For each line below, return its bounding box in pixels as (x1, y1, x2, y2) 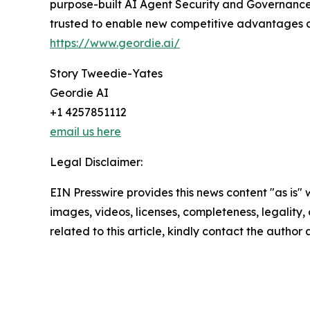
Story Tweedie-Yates (50, 66, 163, 81)
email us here (50, 125, 121, 139)
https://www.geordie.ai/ (50, 36, 180, 51)
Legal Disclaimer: (50, 155, 143, 170)
